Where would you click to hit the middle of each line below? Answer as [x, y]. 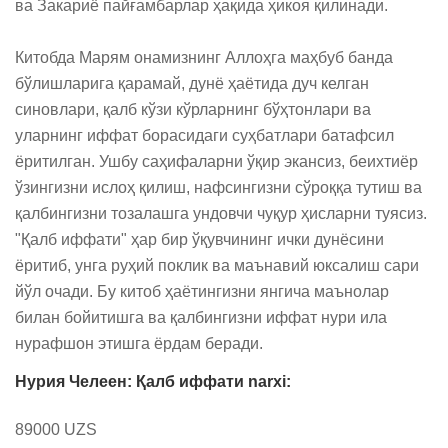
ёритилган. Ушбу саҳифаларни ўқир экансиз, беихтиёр [216, 161]
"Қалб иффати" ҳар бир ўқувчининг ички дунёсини [199, 239]
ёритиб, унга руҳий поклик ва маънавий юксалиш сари [217, 265]
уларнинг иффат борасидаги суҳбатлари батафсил [204, 135]
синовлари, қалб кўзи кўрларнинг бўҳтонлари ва [193, 109]
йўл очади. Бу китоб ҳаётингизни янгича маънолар [202, 291]
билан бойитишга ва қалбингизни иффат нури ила [201, 317]
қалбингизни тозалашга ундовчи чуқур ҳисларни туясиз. [221, 213]
